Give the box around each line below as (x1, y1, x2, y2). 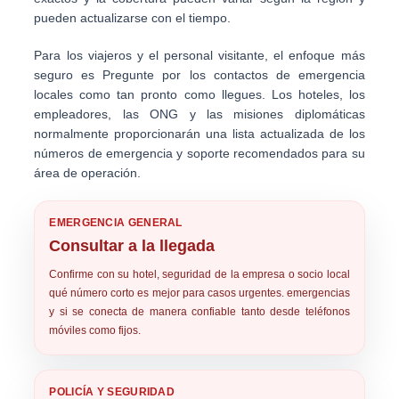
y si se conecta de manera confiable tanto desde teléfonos (49, 305, 350, 318)
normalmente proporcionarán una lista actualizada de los (34, 126, 365, 141)
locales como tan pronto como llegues (34, 87, 262, 102)
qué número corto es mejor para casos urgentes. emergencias (49, 287, 350, 299)
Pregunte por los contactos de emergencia (102, 68, 365, 82)
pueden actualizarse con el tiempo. (34, 11, 232, 25)
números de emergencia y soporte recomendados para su (34, 146, 365, 160)
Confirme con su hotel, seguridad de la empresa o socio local (49, 268, 350, 281)
